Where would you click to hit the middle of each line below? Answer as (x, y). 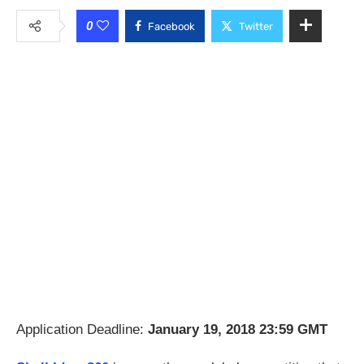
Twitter (256, 26)
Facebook (171, 26)
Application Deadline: (82, 329)
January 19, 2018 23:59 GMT (238, 329)
